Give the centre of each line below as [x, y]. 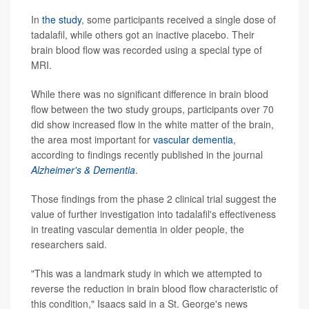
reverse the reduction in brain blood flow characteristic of [154, 289]
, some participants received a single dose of [179, 20]
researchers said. [69, 245]
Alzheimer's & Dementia [83, 170]
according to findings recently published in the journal [147, 155]
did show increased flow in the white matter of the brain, [152, 124]
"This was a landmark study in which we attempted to [147, 273]
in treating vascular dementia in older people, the [138, 229]
